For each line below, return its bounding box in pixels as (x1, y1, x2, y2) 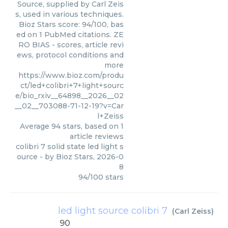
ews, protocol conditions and (17, 50, 124, 60)
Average (20, 122, 51, 131)
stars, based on (61, 122, 121, 131)
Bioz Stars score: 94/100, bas (19, 20, 124, 29)
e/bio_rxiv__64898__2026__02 (15, 91, 124, 100)
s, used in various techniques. (15, 10, 124, 19)
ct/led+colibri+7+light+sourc (20, 81, 124, 90)
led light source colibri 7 (58, 205, 167, 216)
